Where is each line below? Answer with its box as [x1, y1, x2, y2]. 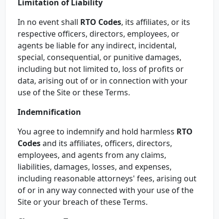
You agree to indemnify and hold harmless [18, 126, 176, 137]
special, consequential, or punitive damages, [18, 52, 181, 63]
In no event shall [18, 17, 80, 27]
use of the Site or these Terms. [18, 87, 130, 98]
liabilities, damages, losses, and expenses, [18, 161, 172, 172]
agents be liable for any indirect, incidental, [18, 40, 176, 51]
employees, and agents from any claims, [18, 150, 166, 160]
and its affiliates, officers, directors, [41, 138, 172, 149]
